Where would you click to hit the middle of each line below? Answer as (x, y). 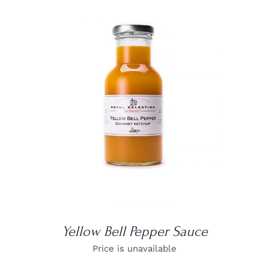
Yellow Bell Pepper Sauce (134, 232)
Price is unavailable (134, 249)
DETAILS (134, 102)
